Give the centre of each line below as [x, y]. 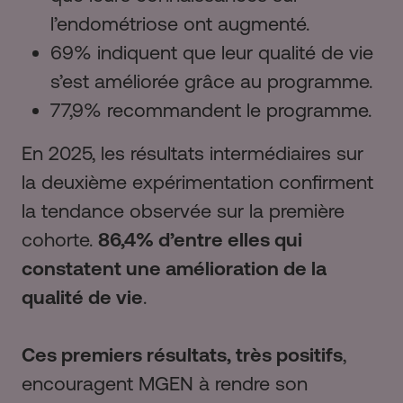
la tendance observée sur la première [183, 211]
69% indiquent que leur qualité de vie [212, 53]
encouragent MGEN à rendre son [165, 384]
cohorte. [60, 240]
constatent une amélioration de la [174, 269]
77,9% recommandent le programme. [211, 111]
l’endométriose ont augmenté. [180, 24]
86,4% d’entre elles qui [200, 240]
